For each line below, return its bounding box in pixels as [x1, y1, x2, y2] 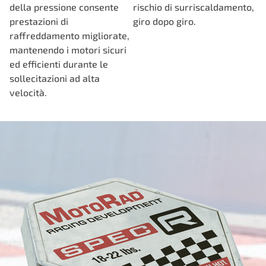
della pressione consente [9, 1, 119, 12]
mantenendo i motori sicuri [9, 44, 126, 55]
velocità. [9, 87, 47, 98]
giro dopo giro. [133, 15, 196, 27]
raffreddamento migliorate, [9, 30, 129, 41]
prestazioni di [9, 15, 68, 27]
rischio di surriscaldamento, [133, 1, 254, 12]
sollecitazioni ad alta [9, 72, 100, 84]
